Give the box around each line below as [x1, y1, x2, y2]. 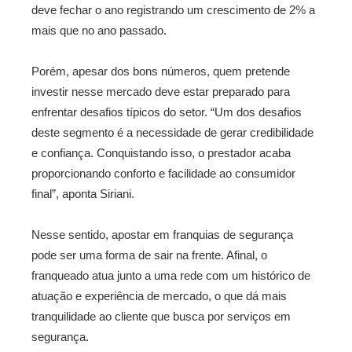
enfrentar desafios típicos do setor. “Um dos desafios [31, 105, 302, 119]
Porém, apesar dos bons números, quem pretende [31, 64, 290, 78]
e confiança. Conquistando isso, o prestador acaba [31, 146, 291, 159]
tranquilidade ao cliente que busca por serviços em [31, 310, 291, 323]
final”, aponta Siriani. [31, 187, 134, 200]
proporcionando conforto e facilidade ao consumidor [31, 167, 295, 180]
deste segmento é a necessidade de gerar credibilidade [31, 126, 313, 139]
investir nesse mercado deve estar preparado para [31, 85, 290, 98]
